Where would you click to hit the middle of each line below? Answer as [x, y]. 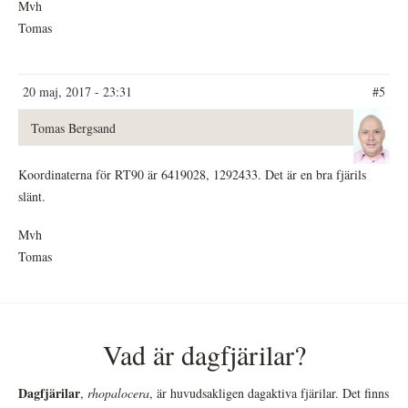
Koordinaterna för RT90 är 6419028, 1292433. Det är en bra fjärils [192, 175]
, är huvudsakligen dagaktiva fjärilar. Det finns [269, 393]
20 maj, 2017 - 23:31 [77, 92]
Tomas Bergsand [73, 128]
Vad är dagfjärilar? [204, 355]
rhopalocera [118, 393]
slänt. [32, 197]
